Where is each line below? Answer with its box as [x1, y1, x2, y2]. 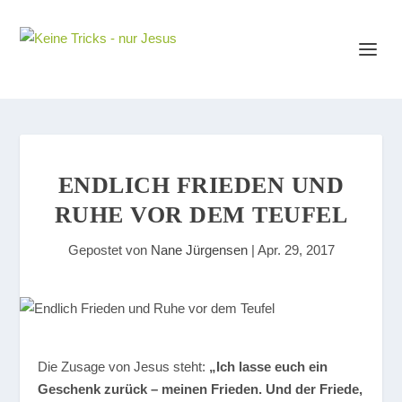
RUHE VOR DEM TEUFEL [54, 202, 348, 228]
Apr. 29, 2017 [257, 242, 335, 258]
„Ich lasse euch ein [209, 359, 328, 374]
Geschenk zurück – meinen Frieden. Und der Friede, [38, 381, 363, 397]
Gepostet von [67, 242, 151, 258]
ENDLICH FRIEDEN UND [57, 172, 345, 198]
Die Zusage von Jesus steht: [38, 359, 210, 374]
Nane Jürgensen [150, 242, 248, 258]
